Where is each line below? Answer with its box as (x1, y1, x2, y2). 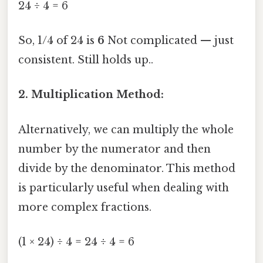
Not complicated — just (104, 34, 234, 48)
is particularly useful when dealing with (18, 181, 229, 194)
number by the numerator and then (18, 142, 211, 156)
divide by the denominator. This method (18, 161, 235, 175)
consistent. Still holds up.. (18, 53, 153, 67)
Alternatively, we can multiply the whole (18, 123, 234, 136)
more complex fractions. (18, 200, 151, 214)
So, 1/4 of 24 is (18, 34, 97, 48)
